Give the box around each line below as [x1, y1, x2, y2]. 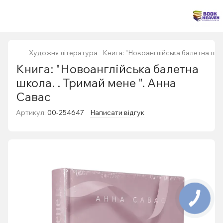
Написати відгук [90, 108, 144, 117]
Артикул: [16, 108, 46, 117]
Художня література [29, 48, 98, 57]
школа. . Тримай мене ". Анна [16, 75, 176, 90]
